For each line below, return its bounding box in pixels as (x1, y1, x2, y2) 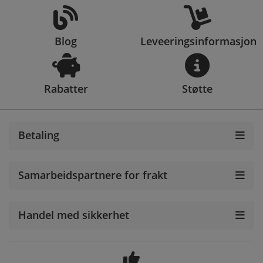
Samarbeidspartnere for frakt (18, 167, 167, 182)
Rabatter (43, 81, 88, 96)
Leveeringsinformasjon (140, 33, 257, 48)
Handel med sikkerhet (18, 207, 129, 222)
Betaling (18, 127, 59, 142)
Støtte (182, 81, 213, 96)
